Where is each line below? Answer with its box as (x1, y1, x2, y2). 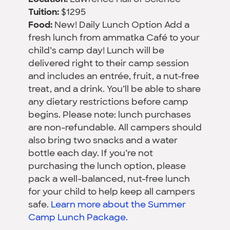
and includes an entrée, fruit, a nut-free (28, 72, 199, 81)
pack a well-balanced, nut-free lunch (28, 175, 190, 184)
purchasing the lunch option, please (28, 162, 186, 171)
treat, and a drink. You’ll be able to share (28, 85, 201, 94)
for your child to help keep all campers (28, 187, 195, 197)
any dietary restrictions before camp (28, 98, 188, 107)
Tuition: (28, 8, 61, 17)
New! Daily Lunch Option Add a (54, 21, 189, 30)
